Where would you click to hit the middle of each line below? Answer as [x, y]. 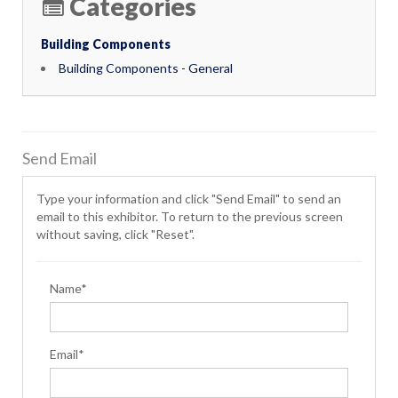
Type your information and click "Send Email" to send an [189, 199]
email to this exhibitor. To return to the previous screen [190, 216]
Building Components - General [146, 68]
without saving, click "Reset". [115, 234]
